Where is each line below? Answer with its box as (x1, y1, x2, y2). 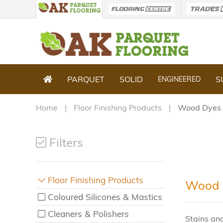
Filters (46, 135, 83, 150)
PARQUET (67, 74, 105, 84)
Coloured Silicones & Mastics (48, 192, 163, 202)
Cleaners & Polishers (48, 209, 129, 219)
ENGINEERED (158, 74, 201, 84)
